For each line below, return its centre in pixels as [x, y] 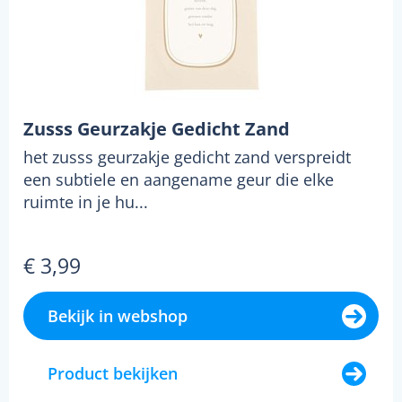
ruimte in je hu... [86, 201]
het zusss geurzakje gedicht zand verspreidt [187, 157]
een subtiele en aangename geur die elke [179, 179]
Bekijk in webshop [118, 315]
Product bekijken [113, 373]
